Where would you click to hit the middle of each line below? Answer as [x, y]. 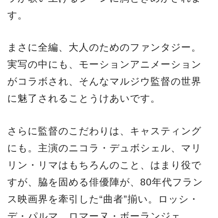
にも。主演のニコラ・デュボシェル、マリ [104, 148]
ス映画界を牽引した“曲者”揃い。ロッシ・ [103, 199]
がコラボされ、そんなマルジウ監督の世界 [104, 82]
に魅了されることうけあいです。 [84, 99]
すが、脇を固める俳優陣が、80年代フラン [105, 182]
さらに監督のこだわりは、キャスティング [104, 131]
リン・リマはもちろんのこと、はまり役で [104, 165]
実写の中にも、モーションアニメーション [104, 64]
